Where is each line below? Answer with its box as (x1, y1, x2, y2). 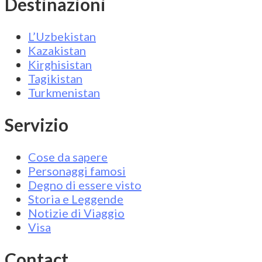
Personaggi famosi (28, 163, 126, 178)
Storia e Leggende (28, 191, 123, 206)
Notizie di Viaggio (28, 205, 125, 220)
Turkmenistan (28, 85, 100, 100)
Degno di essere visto (28, 177, 142, 192)
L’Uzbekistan (28, 29, 96, 44)
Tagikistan (28, 71, 82, 86)
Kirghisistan (28, 57, 92, 72)
